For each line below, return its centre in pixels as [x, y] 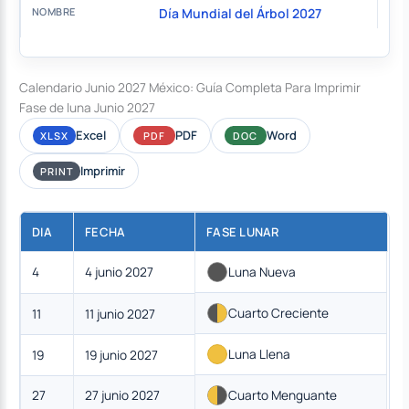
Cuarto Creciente [279, 312]
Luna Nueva [262, 271]
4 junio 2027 [120, 271]
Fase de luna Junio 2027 [88, 107]
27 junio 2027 [123, 394]
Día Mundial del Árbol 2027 [240, 14]
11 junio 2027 [121, 313]
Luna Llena [260, 353]
